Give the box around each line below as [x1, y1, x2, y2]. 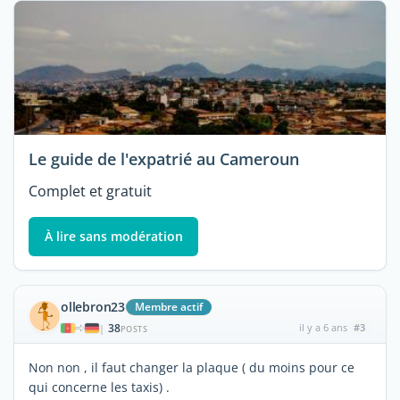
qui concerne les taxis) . [29, 378, 170, 396]
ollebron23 [61, 297, 125, 315]
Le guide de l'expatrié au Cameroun [29, 148, 299, 171]
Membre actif [135, 298, 203, 314]
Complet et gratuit [29, 181, 152, 202]
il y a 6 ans [298, 320, 347, 334]
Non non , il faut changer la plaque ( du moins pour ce [29, 358, 354, 376]
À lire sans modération [44, 228, 183, 246]
